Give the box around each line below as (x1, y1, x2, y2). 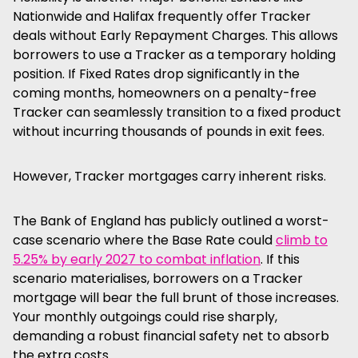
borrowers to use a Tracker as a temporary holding (13, 46, 336, 64)
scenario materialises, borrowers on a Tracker (13, 269, 303, 288)
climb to (276, 231, 328, 249)
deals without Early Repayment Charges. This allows (13, 26, 338, 45)
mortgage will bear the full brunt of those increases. (13, 288, 339, 307)
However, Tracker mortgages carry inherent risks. (13, 167, 326, 185)
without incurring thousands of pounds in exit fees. (13, 122, 324, 141)
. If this (261, 250, 300, 268)
